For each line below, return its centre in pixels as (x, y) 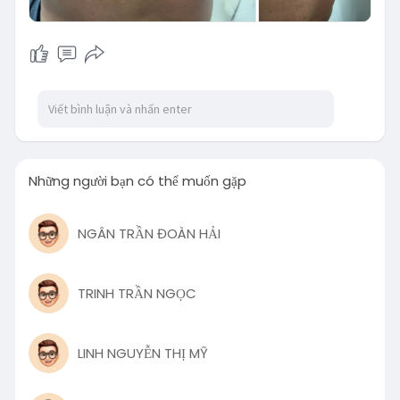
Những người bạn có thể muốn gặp (137, 181)
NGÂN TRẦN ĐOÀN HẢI (149, 233)
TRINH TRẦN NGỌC (137, 293)
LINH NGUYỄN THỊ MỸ (142, 353)
